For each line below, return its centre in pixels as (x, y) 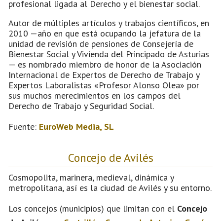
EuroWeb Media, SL (76, 126)
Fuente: (24, 126)
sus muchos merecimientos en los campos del (94, 95)
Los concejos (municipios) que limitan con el (93, 208)
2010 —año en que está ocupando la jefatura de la (105, 33)
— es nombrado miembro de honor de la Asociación (105, 64)
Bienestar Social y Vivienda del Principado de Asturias (109, 54)
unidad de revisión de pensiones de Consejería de (101, 43)
